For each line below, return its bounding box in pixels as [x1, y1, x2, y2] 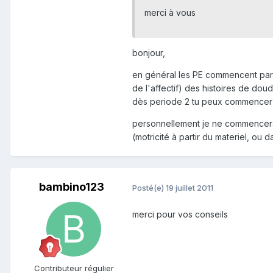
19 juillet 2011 [166, 182, 213, 193]
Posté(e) [132, 182, 166, 193]
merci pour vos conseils [132, 208, 228, 219]
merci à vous [144, 7, 196, 18]
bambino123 [38, 180, 104, 194]
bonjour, [132, 48, 165, 58]
